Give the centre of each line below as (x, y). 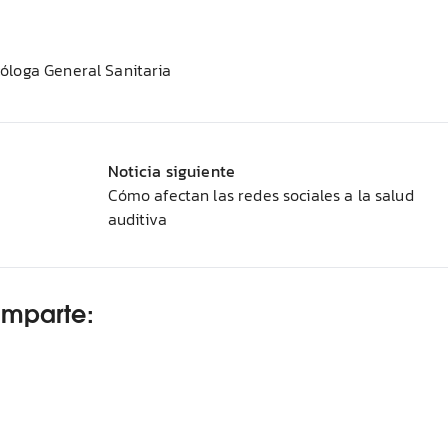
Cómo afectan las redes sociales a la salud (260, 194)
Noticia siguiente (171, 170)
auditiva (137, 218)
